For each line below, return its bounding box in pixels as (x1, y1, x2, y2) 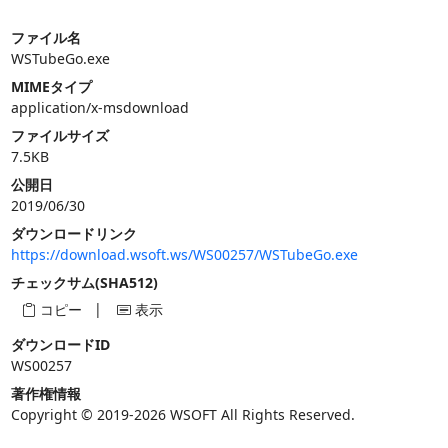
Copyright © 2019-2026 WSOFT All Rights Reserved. (10, 404, 355, 424)
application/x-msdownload (10, 98, 189, 117)
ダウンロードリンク (10, 224, 137, 243)
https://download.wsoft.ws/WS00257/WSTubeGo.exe (10, 245, 358, 264)
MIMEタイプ (10, 77, 92, 96)
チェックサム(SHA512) (10, 273, 158, 292)
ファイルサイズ (10, 126, 109, 145)
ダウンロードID (10, 334, 110, 354)
